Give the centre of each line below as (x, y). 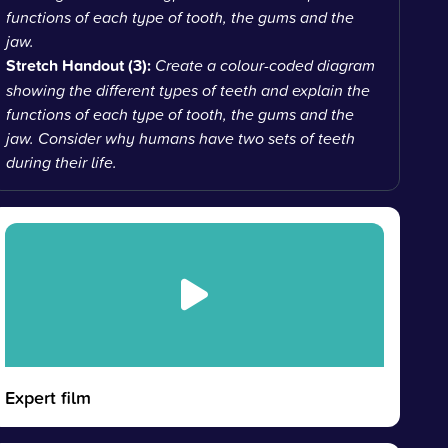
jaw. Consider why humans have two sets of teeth (181, 138)
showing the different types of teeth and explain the (188, 90)
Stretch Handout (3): (81, 65)
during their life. (62, 162)
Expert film (48, 397)
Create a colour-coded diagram (265, 65)
